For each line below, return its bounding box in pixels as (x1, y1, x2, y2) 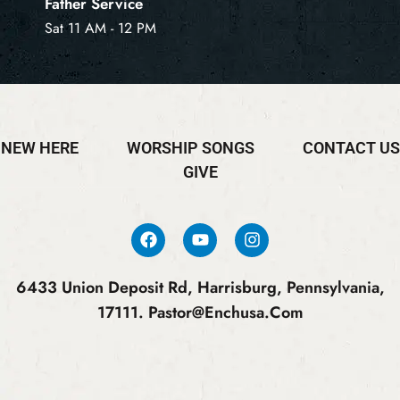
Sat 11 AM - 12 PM (45, 18, 156, 39)
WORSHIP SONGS (126, 137, 254, 157)
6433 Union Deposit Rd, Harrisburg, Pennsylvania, (15, 276, 385, 300)
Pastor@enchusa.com (147, 301, 304, 325)
